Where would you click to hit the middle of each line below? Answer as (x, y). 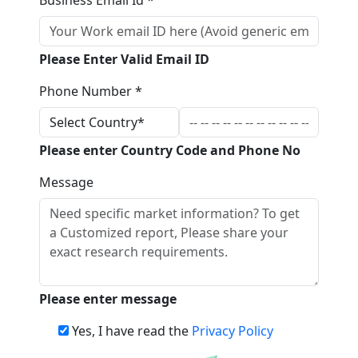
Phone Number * (90, 91)
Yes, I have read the (131, 330)
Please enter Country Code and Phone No (169, 150)
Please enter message (107, 298)
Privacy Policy (232, 330)
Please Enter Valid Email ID (124, 59)
